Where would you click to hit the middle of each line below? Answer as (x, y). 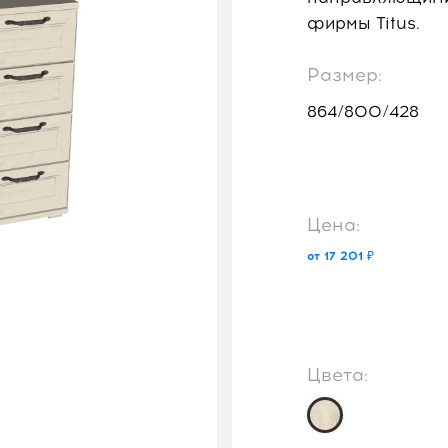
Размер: (344, 74)
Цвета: (337, 375)
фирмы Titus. (363, 22)
